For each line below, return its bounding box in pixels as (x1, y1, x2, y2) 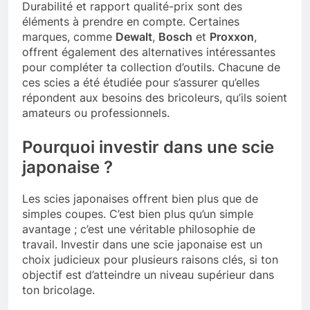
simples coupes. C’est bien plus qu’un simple (22, 207, 253, 221)
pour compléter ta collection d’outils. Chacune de (22, 60, 280, 75)
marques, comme (22, 30, 116, 44)
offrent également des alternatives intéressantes (22, 45, 275, 60)
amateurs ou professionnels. (22, 106, 170, 120)
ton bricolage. (22, 283, 95, 298)
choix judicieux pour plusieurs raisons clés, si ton (22, 253, 278, 267)
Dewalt (116, 30, 152, 44)
